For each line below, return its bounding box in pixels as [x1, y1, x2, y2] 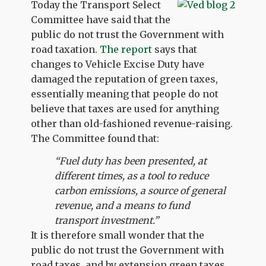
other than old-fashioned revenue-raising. [31, 118, 233, 129]
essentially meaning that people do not [31, 88, 219, 100]
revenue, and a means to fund [55, 199, 191, 211]
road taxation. [31, 43, 100, 55]
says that [154, 43, 198, 55]
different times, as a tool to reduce [55, 169, 209, 182]
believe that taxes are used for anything [31, 103, 220, 115]
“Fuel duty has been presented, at [55, 154, 207, 167]
